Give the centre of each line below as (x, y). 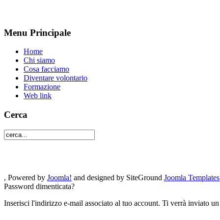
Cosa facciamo (46, 69)
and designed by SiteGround (118, 177)
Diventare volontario (55, 78)
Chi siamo (39, 60)
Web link (38, 96)
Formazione (42, 87)
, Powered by (26, 177)
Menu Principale (37, 32)
